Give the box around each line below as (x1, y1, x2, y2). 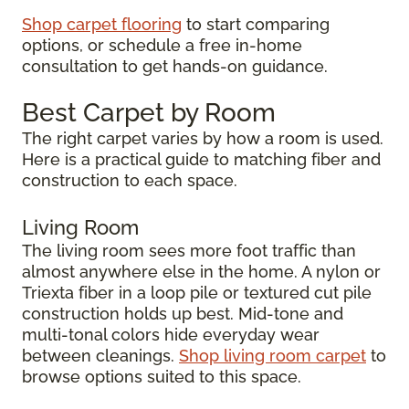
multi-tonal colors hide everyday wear (22, 325, 320, 344)
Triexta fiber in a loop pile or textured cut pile (22, 283, 372, 302)
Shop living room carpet (179, 346, 366, 365)
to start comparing (182, 15, 330, 34)
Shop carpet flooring (22, 15, 182, 34)
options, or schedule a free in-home (22, 36, 302, 55)
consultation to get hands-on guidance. (22, 57, 328, 76)
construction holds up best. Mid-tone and (22, 304, 343, 323)
